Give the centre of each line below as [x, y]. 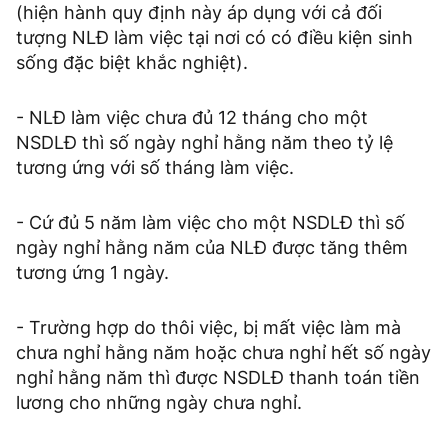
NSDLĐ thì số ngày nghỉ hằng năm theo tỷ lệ [204, 143]
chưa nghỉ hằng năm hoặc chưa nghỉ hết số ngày [223, 353]
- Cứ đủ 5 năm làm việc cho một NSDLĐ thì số [210, 223]
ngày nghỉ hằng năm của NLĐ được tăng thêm [212, 248]
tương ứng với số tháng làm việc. [155, 168]
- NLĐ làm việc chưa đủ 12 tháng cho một [192, 118]
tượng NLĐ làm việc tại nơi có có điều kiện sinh [214, 38]
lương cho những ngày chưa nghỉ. [159, 403]
